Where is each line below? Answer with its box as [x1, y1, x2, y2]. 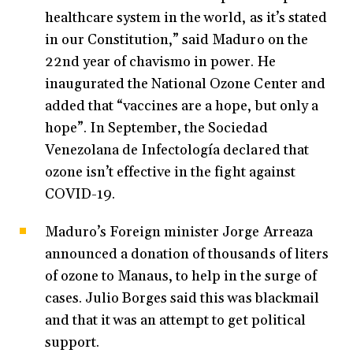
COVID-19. [45, 185, 119, 204]
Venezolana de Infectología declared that [45, 141, 309, 160]
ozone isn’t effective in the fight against [45, 163, 295, 182]
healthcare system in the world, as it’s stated [45, 9, 327, 28]
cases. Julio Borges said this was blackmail [45, 289, 319, 308]
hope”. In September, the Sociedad [45, 119, 268, 138]
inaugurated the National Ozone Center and [45, 75, 325, 94]
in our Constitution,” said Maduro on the [45, 31, 308, 50]
